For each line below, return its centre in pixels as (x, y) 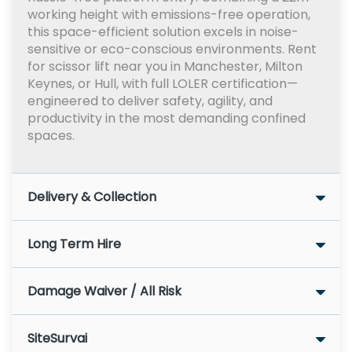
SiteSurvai (57, 338)
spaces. (51, 136)
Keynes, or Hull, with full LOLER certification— (163, 84)
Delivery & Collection (92, 197)
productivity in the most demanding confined (167, 118)
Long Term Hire (74, 244)
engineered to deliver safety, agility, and (150, 101)
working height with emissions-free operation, (169, 15)
